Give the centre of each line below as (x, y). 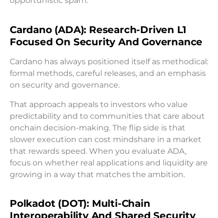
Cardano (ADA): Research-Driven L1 (98, 29)
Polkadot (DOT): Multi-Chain (80, 203)
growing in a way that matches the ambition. (97, 174)
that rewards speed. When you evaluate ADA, (98, 151)
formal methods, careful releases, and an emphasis (108, 73)
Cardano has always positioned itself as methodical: (109, 61)
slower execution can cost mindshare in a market (106, 139)
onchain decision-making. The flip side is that (98, 127)
